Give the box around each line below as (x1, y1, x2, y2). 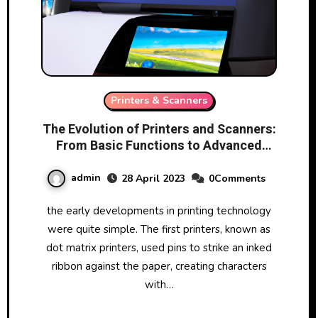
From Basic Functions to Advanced (56, 136, 262, 155)
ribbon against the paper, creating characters (51, 258, 267, 273)
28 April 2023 (121, 171, 185, 185)
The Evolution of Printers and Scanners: (42, 119, 276, 139)
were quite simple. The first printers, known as (48, 221, 270, 236)
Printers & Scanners (111, 93, 207, 107)
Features (133, 152, 185, 172)
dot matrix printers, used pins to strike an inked (46, 240, 272, 255)
